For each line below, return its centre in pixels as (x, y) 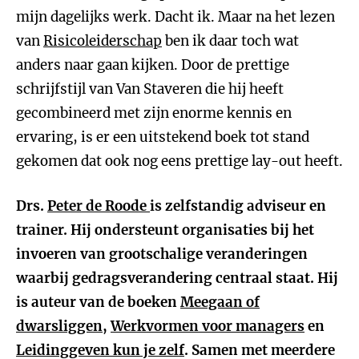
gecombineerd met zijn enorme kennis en (154, 113)
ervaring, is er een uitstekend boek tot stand (163, 137)
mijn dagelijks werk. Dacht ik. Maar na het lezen (175, 17)
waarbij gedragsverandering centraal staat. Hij (177, 278)
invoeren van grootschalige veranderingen (162, 254)
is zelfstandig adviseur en (238, 206)
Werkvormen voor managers (208, 326)
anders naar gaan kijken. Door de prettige (153, 65)
